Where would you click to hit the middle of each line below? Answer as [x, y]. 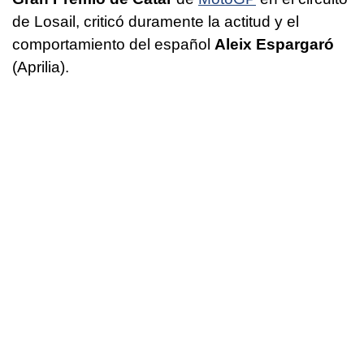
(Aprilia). [41, 67]
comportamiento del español [113, 44]
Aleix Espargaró [274, 44]
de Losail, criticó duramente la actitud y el [156, 21]
